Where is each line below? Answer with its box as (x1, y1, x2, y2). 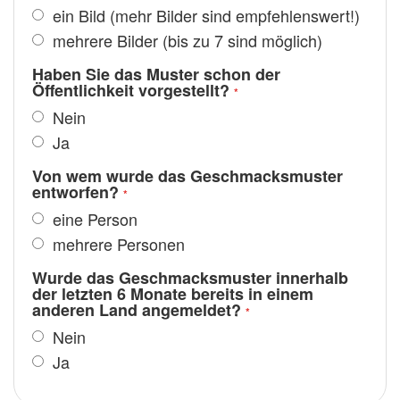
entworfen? (32, 180, 119, 204)
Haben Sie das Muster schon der (32, 62, 280, 87)
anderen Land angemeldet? (32, 298, 241, 322)
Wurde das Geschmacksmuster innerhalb (32, 266, 348, 290)
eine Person (48, 207, 137, 231)
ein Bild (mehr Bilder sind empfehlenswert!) (48, 4, 360, 28)
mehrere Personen (48, 232, 185, 256)
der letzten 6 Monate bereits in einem (32, 282, 313, 306)
